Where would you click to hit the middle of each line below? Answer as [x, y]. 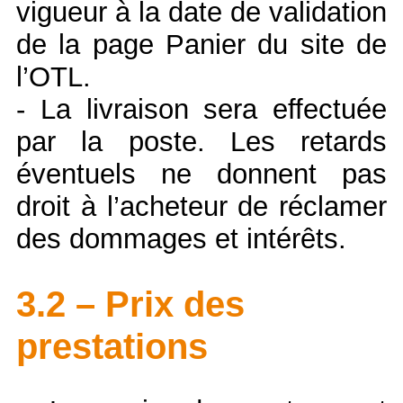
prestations [112, 346]
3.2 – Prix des [130, 304]
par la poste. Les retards [201, 141]
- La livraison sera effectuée [201, 109]
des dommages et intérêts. [185, 238]
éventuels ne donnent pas [201, 174]
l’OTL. [54, 76]
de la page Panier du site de [201, 44]
